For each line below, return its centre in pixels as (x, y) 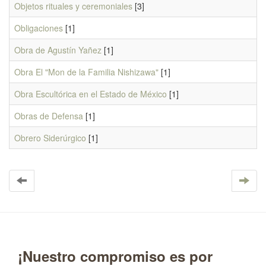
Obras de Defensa (49, 116)
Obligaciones (39, 28)
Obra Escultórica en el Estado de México (91, 94)
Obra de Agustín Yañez (58, 50)
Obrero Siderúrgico (50, 138)
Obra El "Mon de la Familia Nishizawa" (86, 72)
